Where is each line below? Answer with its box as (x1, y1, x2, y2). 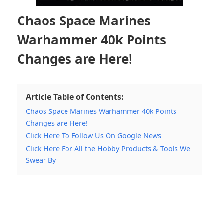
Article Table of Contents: (26, 91, 124, 102)
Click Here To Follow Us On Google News (26, 131, 161, 140)
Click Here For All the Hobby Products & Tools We (26, 143, 190, 153)
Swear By (26, 155, 56, 165)
